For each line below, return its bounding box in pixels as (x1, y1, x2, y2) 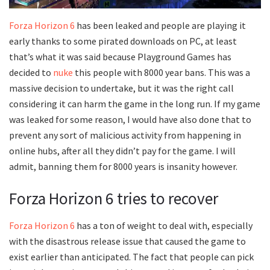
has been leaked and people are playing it (75, 19, 246, 31)
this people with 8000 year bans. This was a (73, 66, 250, 78)
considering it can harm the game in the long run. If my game (9, 97, 260, 110)
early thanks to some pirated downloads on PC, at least (9, 34, 237, 47)
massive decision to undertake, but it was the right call (9, 81, 234, 94)
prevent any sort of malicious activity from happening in (9, 128, 241, 141)
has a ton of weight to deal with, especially (75, 219, 253, 232)
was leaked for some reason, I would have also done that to (9, 113, 251, 125)
